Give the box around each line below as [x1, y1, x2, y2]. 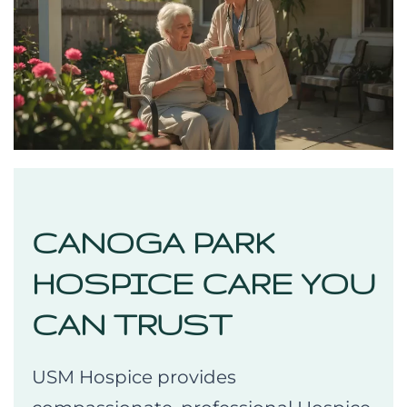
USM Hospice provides [32, 366, 236, 389]
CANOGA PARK [32, 226, 275, 260]
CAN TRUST [32, 308, 232, 342]
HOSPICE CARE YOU [32, 267, 375, 301]
